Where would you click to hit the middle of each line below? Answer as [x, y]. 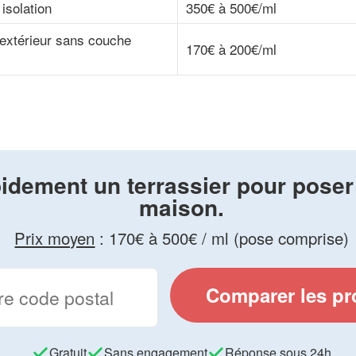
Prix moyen [55, 238]
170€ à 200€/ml [231, 49]
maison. [182, 207]
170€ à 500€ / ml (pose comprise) [229, 238]
